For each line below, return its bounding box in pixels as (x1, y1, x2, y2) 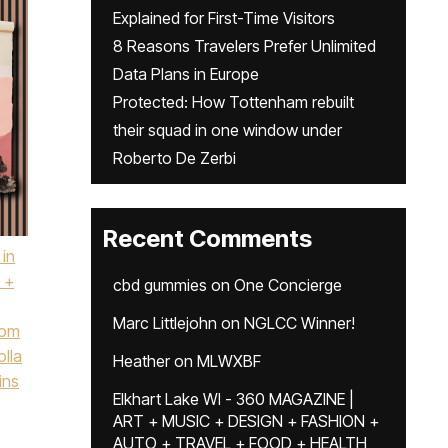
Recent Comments (103, 224, 312, 253)
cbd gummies (113, 275, 207, 295)
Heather (113, 351, 170, 371)
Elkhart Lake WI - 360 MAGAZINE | (113, 389, 354, 409)
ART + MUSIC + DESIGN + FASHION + (113, 411, 379, 431)
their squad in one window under (113, 120, 342, 140)
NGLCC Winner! (244, 313, 355, 333)
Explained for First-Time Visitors (113, 8, 335, 28)
